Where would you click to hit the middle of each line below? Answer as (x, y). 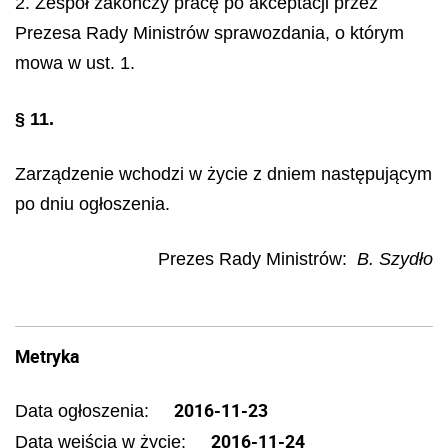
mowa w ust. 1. (75, 62)
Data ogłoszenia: (84, 411)
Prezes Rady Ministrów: (252, 258)
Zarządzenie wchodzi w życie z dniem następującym (223, 173)
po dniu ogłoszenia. (92, 203)
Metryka (47, 356)
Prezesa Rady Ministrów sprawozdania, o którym (209, 32)
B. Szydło (395, 258)
